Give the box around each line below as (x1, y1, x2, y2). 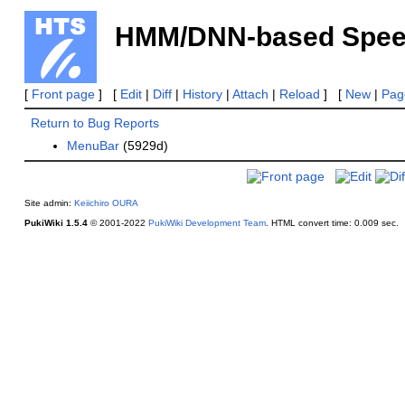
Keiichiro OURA (73, 198, 138, 209)
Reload (278, 87, 320, 101)
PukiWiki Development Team (147, 218, 266, 229)
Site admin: (24, 198, 74, 209)
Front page (31, 87, 95, 101)
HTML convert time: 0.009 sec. (270, 218, 399, 229)
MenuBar (67, 137, 120, 153)
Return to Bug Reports (31, 116, 160, 131)
